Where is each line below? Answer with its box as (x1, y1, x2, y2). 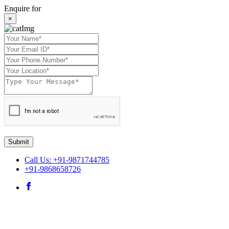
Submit (8, 138, 29, 146)
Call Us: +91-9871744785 (25, 155, 109, 164)
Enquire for (4, 4, 41, 13)
